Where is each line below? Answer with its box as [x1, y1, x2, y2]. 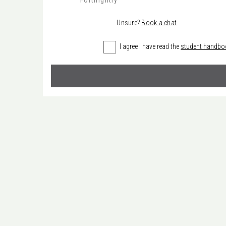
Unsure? [117, 19, 142, 27]
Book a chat [141, 19, 177, 27]
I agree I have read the [120, 42, 181, 50]
